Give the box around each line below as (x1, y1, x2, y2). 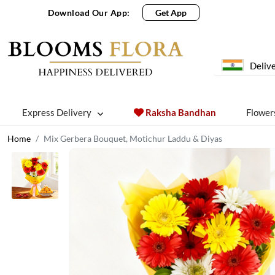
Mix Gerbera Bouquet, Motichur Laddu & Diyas (44, 133, 222, 144)
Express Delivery (22, 107, 92, 118)
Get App (155, 7, 187, 18)
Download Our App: (48, 7, 130, 18)
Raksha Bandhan (145, 107, 217, 118)
